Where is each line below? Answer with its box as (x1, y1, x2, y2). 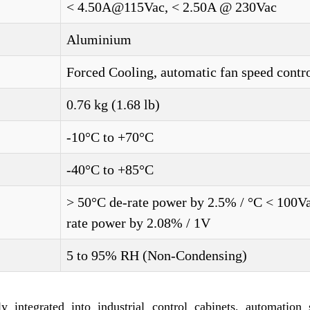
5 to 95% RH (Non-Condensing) (66, 248, 247, 263)
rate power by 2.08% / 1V (66, 215, 210, 230)
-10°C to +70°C (66, 129, 154, 145)
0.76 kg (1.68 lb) (66, 97, 160, 112)
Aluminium (66, 32, 131, 47)
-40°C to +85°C (66, 162, 154, 177)
